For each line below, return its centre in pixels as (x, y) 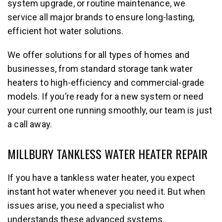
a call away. (30, 124)
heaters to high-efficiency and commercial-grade (106, 82)
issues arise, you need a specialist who (86, 205)
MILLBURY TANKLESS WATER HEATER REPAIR (108, 153)
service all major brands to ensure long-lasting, (101, 17)
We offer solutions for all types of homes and (99, 55)
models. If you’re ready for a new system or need (106, 96)
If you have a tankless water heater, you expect (101, 177)
